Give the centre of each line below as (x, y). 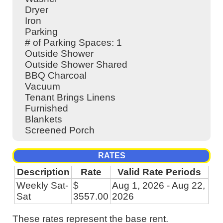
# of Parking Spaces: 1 (73, 43)
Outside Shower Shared (76, 65)
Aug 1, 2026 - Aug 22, (159, 186)
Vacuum (43, 87)
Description (43, 172)
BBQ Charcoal (56, 76)
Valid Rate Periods (159, 172)
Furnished (47, 109)
